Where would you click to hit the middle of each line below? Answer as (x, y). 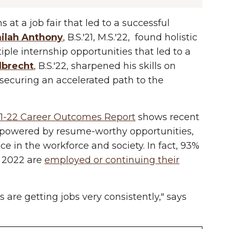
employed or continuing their (112, 160)
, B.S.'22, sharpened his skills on (105, 66)
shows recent (167, 117)
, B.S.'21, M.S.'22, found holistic (130, 37)
